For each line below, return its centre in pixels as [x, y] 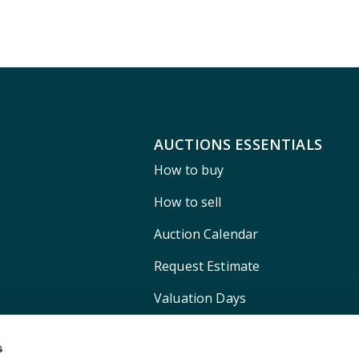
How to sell [188, 202]
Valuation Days [200, 298]
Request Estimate [207, 266]
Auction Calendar [206, 234]
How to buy [189, 170]
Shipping [181, 330]
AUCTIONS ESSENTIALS [238, 144]
